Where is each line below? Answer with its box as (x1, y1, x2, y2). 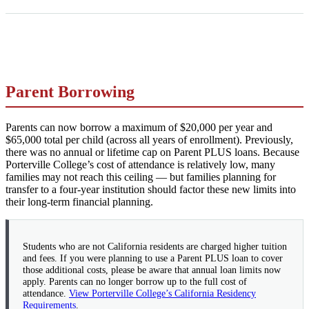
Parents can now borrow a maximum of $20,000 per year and (6, 121, 272, 133)
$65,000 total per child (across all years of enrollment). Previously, (6, 133, 293, 146)
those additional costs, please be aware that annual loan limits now (23, 265, 281, 276)
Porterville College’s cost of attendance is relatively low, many (6, 158, 275, 170)
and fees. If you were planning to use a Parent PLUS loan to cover (23, 253, 283, 264)
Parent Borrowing (6, 83, 134, 101)
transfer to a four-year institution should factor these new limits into (6, 183, 296, 195)
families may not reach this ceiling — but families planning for (6, 170, 276, 183)
